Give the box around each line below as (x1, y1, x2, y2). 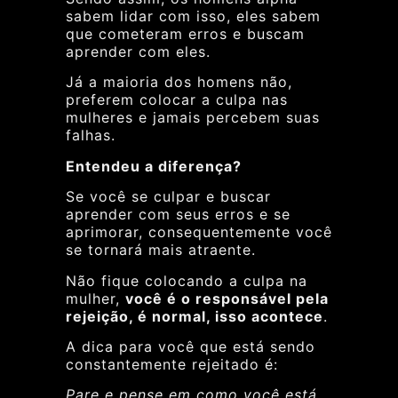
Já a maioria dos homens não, (66, 73, 292, 92)
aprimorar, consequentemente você (66, 223, 332, 242)
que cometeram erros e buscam (66, 25, 305, 44)
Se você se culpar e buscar (66, 187, 271, 206)
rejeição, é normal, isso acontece (66, 306, 323, 325)
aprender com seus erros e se (66, 205, 291, 224)
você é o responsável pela (125, 289, 329, 307)
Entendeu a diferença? (66, 156, 242, 175)
